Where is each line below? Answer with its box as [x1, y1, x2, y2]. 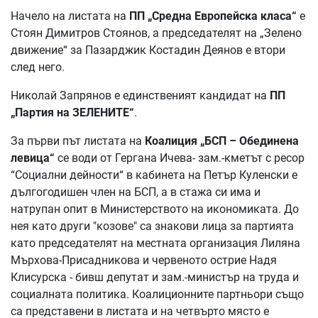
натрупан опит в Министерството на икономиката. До [11, 202, 299, 216]
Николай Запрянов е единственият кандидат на [11, 88, 270, 102]
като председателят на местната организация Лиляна [11, 236, 300, 250]
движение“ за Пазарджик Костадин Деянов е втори [11, 43, 285, 57]
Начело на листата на [11, 9, 129, 23]
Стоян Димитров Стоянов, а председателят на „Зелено [11, 26, 302, 40]
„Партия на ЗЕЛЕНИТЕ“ [11, 105, 134, 119]
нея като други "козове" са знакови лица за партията [11, 219, 294, 233]
